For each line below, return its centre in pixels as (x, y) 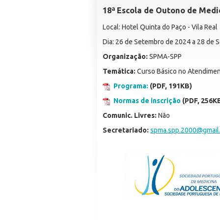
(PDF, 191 (165, 86)
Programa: (131, 86)
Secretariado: (126, 130)
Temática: (119, 71)
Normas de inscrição (147, 100)
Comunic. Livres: (130, 115)
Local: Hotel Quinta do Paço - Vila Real (160, 27)
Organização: (125, 56)
